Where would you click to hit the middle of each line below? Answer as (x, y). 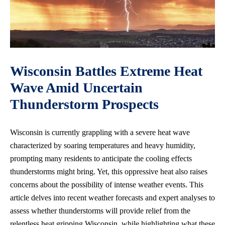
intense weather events (150, 184)
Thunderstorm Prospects (84, 104)
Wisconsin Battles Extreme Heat (106, 71)
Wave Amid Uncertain (76, 87)
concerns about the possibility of (62, 184)
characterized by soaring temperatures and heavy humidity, (103, 145)
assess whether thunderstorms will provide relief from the (100, 210)
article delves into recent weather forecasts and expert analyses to (113, 197)
